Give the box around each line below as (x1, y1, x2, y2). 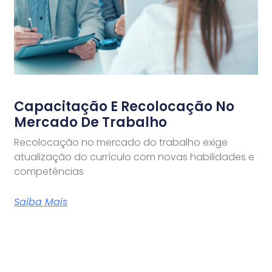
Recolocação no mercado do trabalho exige (14, 135, 228, 149)
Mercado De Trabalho (14, 112, 168, 132)
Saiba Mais (14, 194, 68, 209)
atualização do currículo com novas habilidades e (14, 149, 255, 164)
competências (14, 164, 84, 178)
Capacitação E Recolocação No (14, 97, 235, 116)
